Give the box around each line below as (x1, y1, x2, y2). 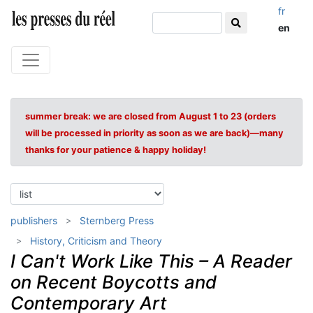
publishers (10, 214, 57, 226)
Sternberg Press (80, 214, 154, 226)
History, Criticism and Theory (30, 235, 162, 247)
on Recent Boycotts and (10, 271, 217, 293)
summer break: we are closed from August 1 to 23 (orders (25, 111, 276, 122)
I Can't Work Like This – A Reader (10, 250, 292, 272)
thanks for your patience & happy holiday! (25, 145, 206, 155)
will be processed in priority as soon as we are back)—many (25, 128, 284, 138)
